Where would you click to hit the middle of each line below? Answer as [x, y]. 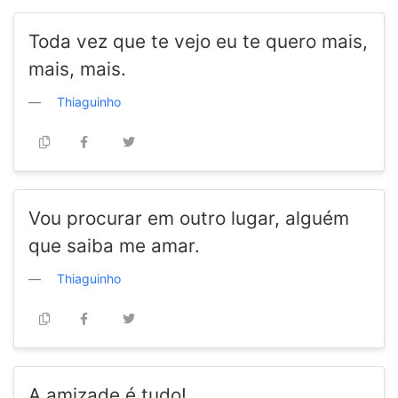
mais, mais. [77, 69]
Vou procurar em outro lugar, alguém [189, 219]
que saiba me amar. [114, 246]
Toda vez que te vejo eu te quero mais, [198, 42]
